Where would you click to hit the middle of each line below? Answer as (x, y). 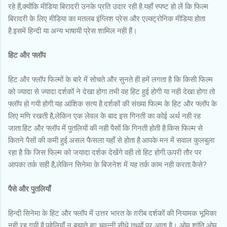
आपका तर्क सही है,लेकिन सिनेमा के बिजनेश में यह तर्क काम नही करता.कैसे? (107, 164)
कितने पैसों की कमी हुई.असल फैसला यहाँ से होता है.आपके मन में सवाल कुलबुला (111, 140)
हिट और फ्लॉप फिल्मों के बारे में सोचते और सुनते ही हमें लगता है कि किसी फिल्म (110, 79)
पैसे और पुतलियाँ (29, 189)
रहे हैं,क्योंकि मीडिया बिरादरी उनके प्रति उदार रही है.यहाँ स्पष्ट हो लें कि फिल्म (108, 6)
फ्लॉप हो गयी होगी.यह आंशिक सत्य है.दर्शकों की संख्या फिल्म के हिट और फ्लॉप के (112, 104)
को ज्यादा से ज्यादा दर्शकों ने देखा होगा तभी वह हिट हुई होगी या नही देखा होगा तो (111, 91)
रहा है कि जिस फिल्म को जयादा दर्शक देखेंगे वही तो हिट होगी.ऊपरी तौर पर (105, 152)
